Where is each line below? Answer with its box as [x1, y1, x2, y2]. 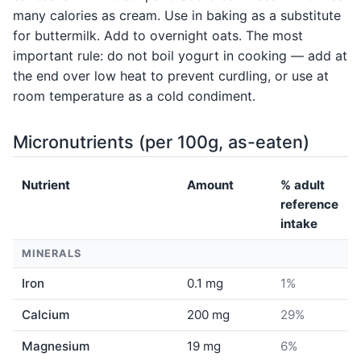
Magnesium [22, 338, 90, 354]
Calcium [22, 306, 70, 322]
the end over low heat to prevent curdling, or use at [13, 68, 329, 85]
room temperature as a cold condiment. [13, 88, 255, 105]
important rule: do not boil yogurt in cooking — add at [13, 48, 347, 64]
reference [280, 196, 339, 212]
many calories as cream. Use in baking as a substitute [13, 7, 341, 24]
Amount [187, 176, 234, 193]
